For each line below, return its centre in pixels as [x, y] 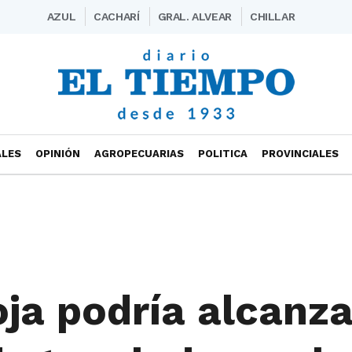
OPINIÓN [58, 154]
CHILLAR [272, 16]
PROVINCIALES [300, 154]
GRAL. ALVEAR [194, 16]
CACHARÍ [117, 16]
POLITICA [223, 154]
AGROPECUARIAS [139, 154]
